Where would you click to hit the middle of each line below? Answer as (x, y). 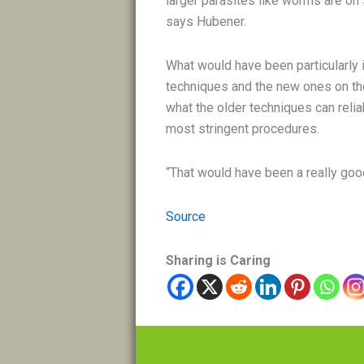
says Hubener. (206, 21)
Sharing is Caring (219, 260)
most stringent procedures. (245, 128)
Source (186, 216)
